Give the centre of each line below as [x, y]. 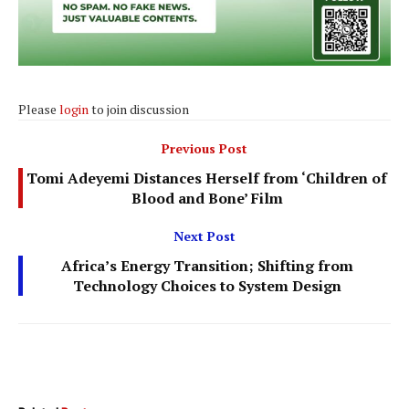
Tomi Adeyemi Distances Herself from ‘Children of [207, 178]
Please [39, 109]
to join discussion [139, 109]
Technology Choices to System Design [207, 285]
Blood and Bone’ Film [207, 198]
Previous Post [204, 148]
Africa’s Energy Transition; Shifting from [207, 265]
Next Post [204, 236]
